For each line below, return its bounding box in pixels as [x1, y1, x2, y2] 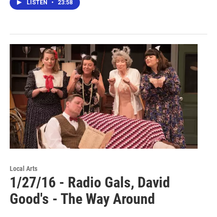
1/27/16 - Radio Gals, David [10, 173, 170, 191]
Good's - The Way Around [10, 190, 155, 207]
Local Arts [10, 164, 37, 172]
